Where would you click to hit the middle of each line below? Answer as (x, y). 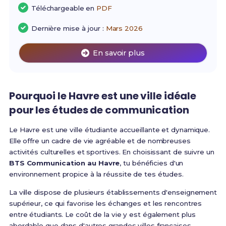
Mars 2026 (124, 29)
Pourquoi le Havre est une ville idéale (103, 96)
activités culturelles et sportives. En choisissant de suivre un (111, 152)
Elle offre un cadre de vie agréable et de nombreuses (100, 141)
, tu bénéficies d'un (152, 163)
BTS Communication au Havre (64, 163)
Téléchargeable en (64, 8)
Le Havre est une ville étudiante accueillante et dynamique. (109, 130)
